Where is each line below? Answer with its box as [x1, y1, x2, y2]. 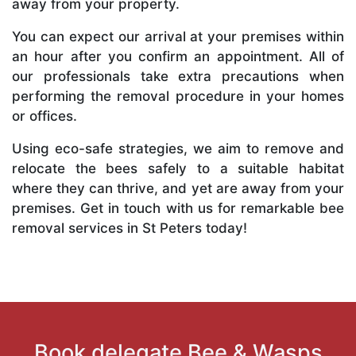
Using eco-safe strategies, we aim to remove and [12, 140, 344, 157]
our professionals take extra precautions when [12, 68, 344, 84]
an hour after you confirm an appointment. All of [12, 48, 344, 64]
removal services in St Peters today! [12, 219, 247, 236]
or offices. [12, 107, 77, 124]
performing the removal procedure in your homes [12, 87, 344, 104]
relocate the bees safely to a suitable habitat [12, 160, 344, 176]
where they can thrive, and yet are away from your [12, 180, 344, 196]
